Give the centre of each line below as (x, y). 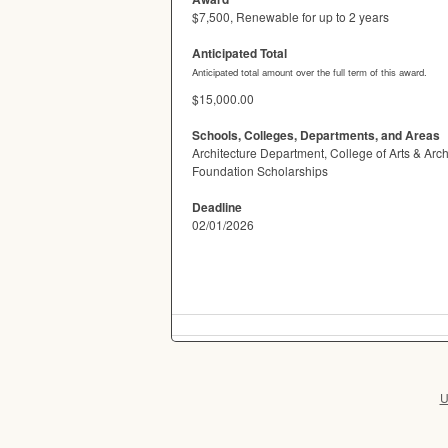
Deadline (217, 207)
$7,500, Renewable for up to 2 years (290, 16)
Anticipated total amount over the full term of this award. (309, 72)
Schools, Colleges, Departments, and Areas (316, 135)
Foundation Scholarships (260, 170)
